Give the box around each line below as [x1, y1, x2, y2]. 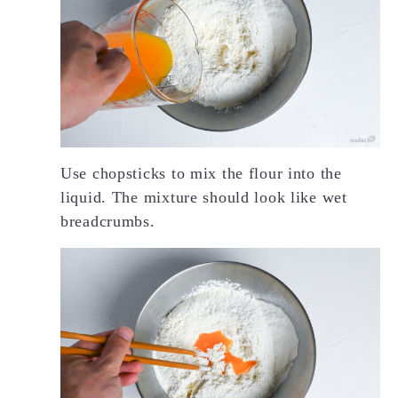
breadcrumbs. [60, 211, 155, 230]
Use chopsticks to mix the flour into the [60, 163, 342, 182]
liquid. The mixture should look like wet [60, 187, 347, 206]
